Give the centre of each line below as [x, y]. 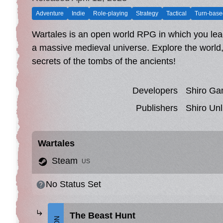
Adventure [50, 13]
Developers [155, 91]
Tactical [176, 13]
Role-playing [111, 13]
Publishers [157, 108]
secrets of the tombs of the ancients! [104, 61]
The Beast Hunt [103, 216]
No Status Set [73, 184]
